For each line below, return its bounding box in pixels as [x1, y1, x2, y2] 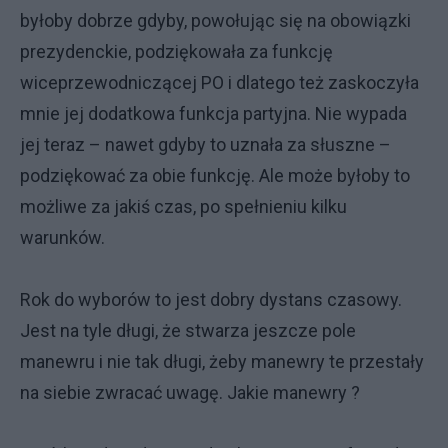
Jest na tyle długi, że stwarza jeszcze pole [20, 320, 356, 341]
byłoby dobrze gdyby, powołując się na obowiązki [20, 10, 411, 31]
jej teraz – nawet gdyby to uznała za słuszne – [20, 134, 391, 155]
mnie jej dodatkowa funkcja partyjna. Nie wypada [20, 103, 407, 124]
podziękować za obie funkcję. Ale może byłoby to [20, 165, 410, 186]
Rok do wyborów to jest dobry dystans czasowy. [20, 289, 402, 310]
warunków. [20, 227, 105, 248]
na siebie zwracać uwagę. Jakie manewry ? [20, 382, 360, 403]
